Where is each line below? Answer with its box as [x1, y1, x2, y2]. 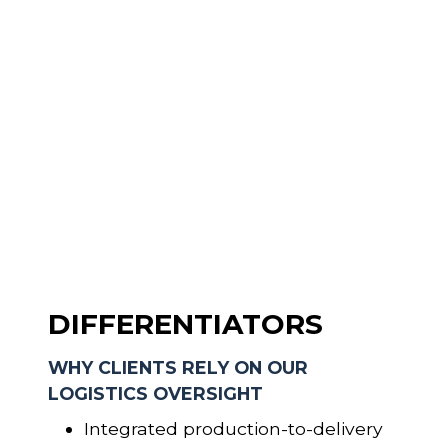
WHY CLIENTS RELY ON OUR [48, 356, 308, 378]
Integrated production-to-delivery [84, 418, 383, 440]
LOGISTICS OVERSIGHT [48, 382, 263, 404]
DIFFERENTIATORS [48, 306, 323, 341]
